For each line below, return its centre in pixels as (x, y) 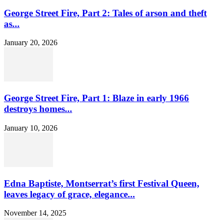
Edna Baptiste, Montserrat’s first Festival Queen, (102, 183)
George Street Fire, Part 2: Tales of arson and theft (105, 13)
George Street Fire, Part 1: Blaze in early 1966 (96, 98)
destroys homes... (38, 109)
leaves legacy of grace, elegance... (69, 194)
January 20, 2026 (31, 43)
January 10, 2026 (31, 128)
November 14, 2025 (35, 213)
